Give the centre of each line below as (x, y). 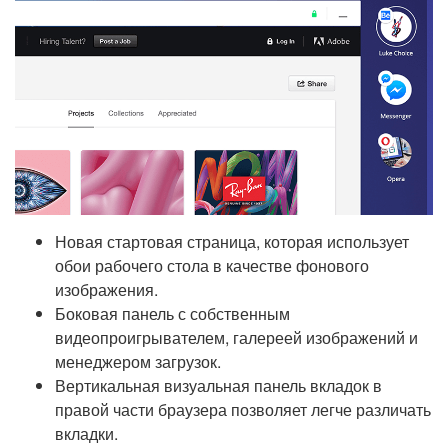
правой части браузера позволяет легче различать (243, 409)
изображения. (106, 289)
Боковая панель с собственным (172, 313)
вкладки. (86, 433)
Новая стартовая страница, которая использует (232, 241)
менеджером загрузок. (138, 361)
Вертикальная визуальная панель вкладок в (218, 385)
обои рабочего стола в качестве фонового (212, 265)
